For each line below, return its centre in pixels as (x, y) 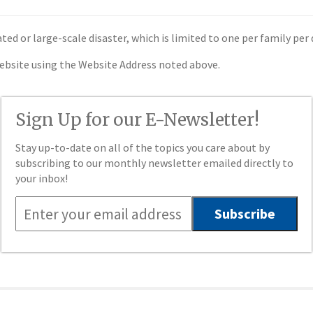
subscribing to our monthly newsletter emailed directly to (155, 163)
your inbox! (42, 178)
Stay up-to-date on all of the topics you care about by (143, 147)
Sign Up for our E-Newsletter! (137, 120)
